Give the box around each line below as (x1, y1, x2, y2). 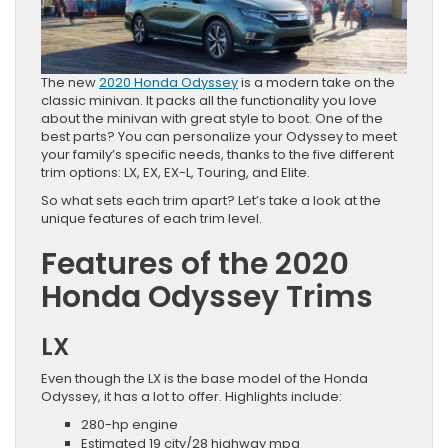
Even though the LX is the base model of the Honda (41, 368, 368, 388)
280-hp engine (81, 414, 178, 434)
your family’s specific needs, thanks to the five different (41, 144, 394, 164)
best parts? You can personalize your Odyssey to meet (41, 126, 397, 146)
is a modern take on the (238, 72, 395, 92)
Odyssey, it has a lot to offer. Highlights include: (41, 386, 342, 406)
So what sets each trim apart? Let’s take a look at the (41, 190, 381, 210)
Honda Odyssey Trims (41, 275, 373, 318)
